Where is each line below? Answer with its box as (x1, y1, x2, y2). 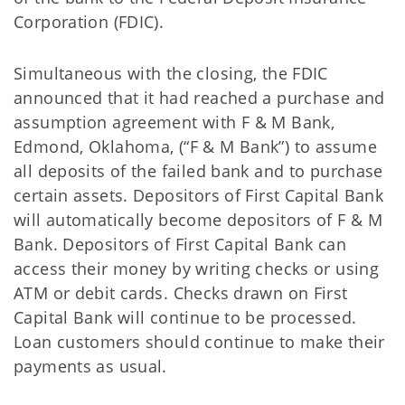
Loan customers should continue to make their (14, 331, 385, 353)
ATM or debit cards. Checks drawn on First (14, 282, 348, 304)
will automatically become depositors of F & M (14, 209, 383, 231)
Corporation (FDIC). (14, 11, 165, 33)
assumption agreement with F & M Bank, (14, 111, 335, 133)
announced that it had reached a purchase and (14, 87, 385, 108)
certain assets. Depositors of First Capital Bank (14, 184, 384, 206)
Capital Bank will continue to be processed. (14, 306, 357, 328)
